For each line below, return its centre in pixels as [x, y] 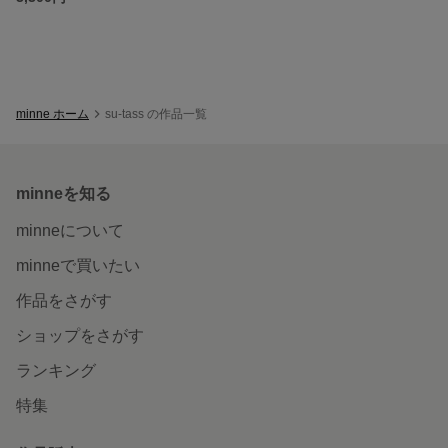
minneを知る [63, 193]
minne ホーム [52, 113]
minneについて [70, 230]
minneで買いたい [78, 265]
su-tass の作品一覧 [156, 113]
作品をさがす [64, 300]
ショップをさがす [80, 335]
